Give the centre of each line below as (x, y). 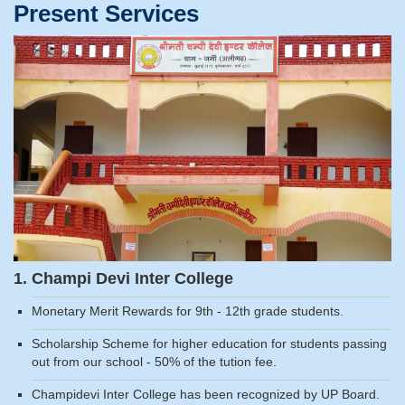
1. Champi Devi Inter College (123, 279)
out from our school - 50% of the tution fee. (154, 362)
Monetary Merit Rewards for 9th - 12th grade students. (188, 311)
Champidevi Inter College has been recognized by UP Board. (206, 395)
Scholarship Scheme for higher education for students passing (209, 344)
